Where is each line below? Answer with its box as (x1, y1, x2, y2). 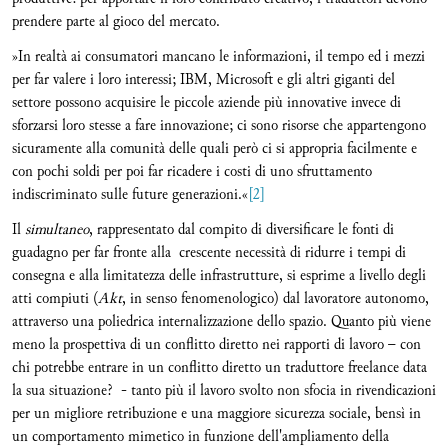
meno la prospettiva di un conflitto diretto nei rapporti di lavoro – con (12, 333, 421, 356)
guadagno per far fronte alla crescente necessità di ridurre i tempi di (12, 241, 406, 264)
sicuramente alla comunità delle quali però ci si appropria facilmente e (12, 137, 417, 160)
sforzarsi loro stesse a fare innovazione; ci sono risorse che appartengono (12, 114, 426, 137)
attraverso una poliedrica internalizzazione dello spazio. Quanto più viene (12, 310, 431, 333)
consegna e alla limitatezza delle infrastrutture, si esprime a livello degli (12, 264, 426, 287)
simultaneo (25, 218, 89, 241)
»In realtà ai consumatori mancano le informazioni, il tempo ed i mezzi (12, 45, 425, 68)
